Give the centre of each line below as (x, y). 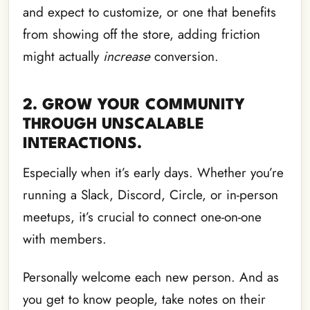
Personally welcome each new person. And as (151, 277)
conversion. (184, 57)
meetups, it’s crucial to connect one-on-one (142, 217)
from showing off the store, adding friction (142, 35)
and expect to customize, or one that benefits (149, 12)
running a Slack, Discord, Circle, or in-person (151, 195)
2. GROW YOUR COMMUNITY (134, 106)
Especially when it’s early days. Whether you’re (153, 173)
